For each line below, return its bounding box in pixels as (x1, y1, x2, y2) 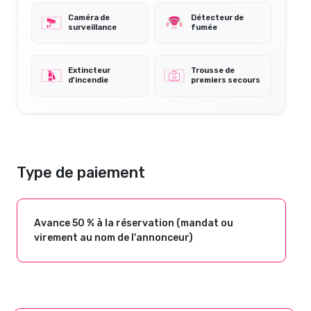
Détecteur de (191, 12, 244, 22)
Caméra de (68, 12, 110, 22)
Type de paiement (17, 163, 145, 181)
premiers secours (191, 75, 260, 85)
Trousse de (191, 65, 235, 75)
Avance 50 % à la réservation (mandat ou (34, 217, 233, 229)
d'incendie (68, 75, 108, 85)
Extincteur (68, 65, 110, 75)
